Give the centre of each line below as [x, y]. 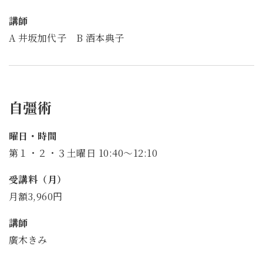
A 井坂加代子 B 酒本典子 [67, 38]
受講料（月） [38, 180]
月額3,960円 [36, 197]
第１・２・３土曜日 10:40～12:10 [83, 153]
